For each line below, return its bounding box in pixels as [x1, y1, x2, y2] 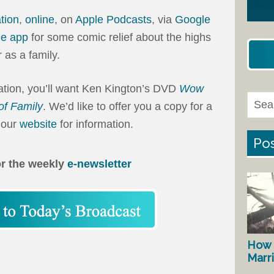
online [25, 13, 54, 26]
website [20, 118, 57, 131]
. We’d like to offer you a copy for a [43, 100, 212, 113]
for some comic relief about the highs [28, 31, 211, 44]
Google [175, 13, 210, 26]
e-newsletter [67, 158, 131, 171]
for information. [57, 118, 133, 131]
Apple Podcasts [75, 13, 152, 26]
